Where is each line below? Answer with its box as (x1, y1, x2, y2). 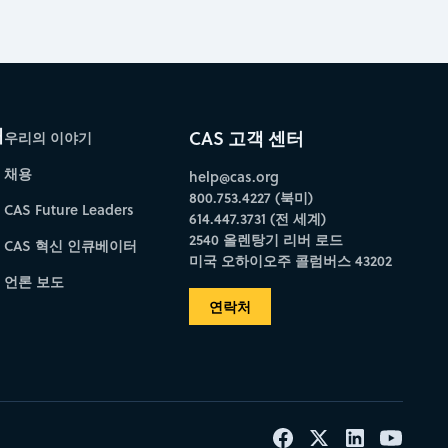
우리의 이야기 (3, 127, 92, 149)
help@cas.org (188, 166, 279, 188)
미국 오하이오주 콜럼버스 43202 (188, 250, 392, 272)
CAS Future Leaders (3, 199, 134, 221)
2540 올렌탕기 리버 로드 (188, 229, 343, 251)
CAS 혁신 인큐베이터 (3, 235, 137, 257)
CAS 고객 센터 (188, 125, 304, 152)
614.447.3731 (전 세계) (188, 208, 326, 230)
